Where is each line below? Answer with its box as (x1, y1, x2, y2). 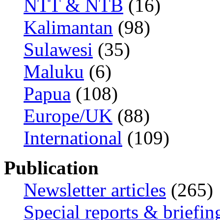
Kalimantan (24, 17, 113, 38)
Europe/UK (24, 105, 112, 126)
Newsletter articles (24, 179, 166, 200)
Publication (4, 157, 99, 178)
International (24, 127, 122, 148)
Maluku (24, 61, 84, 82)
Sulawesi (24, 39, 93, 60)
